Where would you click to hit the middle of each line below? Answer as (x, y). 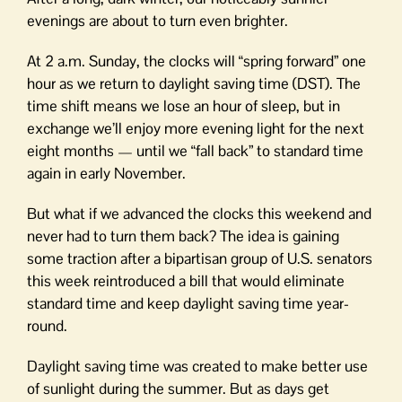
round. (47, 325)
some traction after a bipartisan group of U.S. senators (200, 258)
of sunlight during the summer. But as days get (178, 388)
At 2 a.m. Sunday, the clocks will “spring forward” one (197, 61)
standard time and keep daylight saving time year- (188, 303)
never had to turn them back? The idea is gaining (183, 236)
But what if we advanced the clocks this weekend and (199, 213)
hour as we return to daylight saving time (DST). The (194, 83)
